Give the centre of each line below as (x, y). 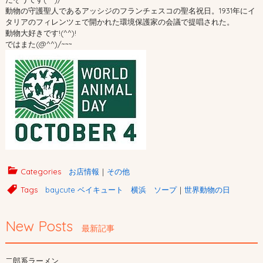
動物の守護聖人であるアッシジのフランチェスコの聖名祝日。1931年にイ (130, 11)
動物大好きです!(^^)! (41, 33)
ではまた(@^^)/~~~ (38, 44)
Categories (41, 172)
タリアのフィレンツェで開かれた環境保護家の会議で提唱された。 (119, 22)
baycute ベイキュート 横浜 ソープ (111, 190)
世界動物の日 (207, 190)
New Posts (39, 226)
